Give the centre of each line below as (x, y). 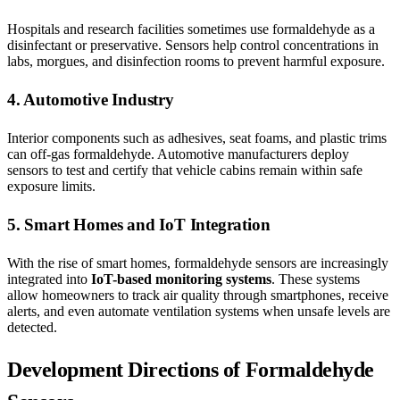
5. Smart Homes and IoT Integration (139, 224)
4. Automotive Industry (91, 99)
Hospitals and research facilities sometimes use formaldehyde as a (191, 29)
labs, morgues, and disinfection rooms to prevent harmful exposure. (196, 61)
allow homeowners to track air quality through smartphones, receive (198, 295)
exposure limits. (51, 186)
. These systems (316, 279)
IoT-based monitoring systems (181, 279)
